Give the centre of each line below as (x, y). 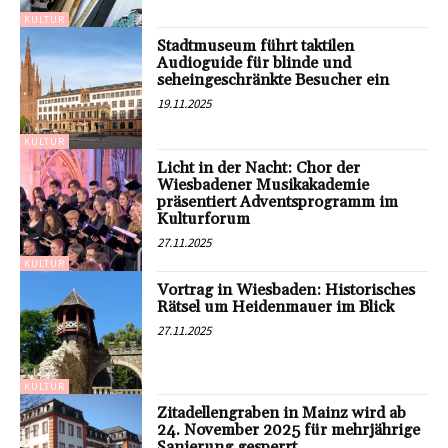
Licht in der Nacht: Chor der (259, 167)
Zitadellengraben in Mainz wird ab (282, 412)
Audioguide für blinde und (254, 62)
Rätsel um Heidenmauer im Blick (276, 307)
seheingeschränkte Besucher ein (273, 79)
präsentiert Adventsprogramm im (278, 201)
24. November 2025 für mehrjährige (289, 429)
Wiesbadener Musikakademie (263, 184)
